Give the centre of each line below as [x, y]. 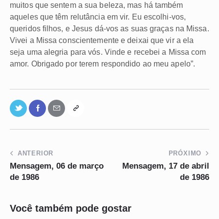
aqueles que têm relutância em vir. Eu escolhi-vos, [98, 17]
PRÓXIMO [185, 153]
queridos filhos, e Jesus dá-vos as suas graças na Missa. [109, 28]
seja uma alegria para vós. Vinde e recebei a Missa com [108, 52]
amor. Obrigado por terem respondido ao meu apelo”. [103, 64]
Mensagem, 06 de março [57, 166]
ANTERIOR [35, 153]
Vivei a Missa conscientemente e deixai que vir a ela [102, 40]
